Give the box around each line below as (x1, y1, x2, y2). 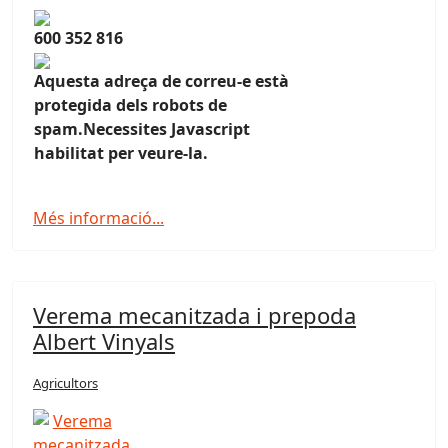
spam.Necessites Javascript (34, 118, 250, 140)
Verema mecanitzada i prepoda (33, 300, 356, 330)
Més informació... (33, 207, 164, 229)
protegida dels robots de (34, 94, 227, 116)
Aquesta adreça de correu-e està (34, 70, 289, 92)
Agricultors (33, 374, 98, 392)
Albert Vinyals (33, 326, 175, 356)
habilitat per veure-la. (34, 142, 208, 164)
